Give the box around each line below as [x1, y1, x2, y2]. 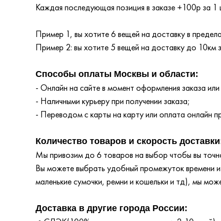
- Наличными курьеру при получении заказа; [36, 95, 190, 107]
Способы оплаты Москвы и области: [36, 69, 198, 79]
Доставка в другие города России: [36, 203, 187, 213]
